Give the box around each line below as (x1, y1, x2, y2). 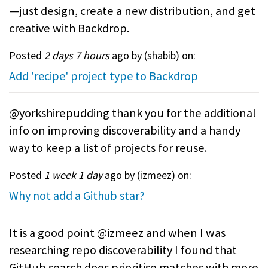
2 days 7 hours (44, 48, 109, 63)
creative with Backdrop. (9, 20, 129, 36)
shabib (147, 48, 176, 63)
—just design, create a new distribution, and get (9, 2, 255, 19)
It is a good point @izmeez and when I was (9, 225, 226, 241)
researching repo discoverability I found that (9, 242, 237, 258)
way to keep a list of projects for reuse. (9, 140, 207, 156)
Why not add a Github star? (9, 188, 145, 203)
